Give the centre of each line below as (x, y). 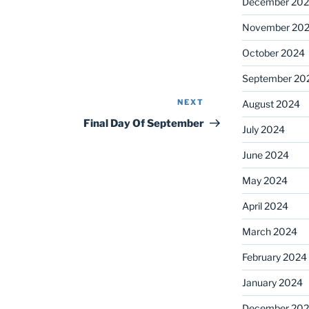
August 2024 (271, 103)
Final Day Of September (144, 124)
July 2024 (263, 129)
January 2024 (272, 282)
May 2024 (265, 180)
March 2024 (269, 231)
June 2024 (265, 154)
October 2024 (273, 52)
